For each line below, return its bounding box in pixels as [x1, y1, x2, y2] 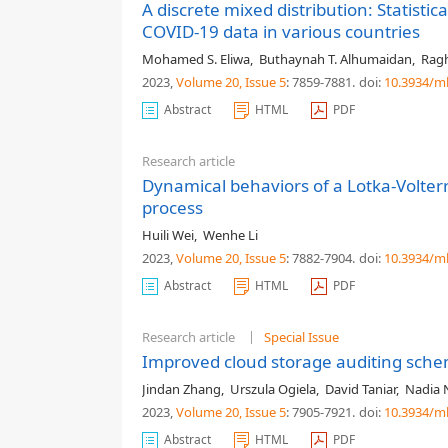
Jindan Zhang [142, 380, 221, 398]
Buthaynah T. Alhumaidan [259, 50, 412, 68]
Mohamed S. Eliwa [142, 50, 250, 68]
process [142, 196, 203, 219]
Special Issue [264, 328, 339, 346]
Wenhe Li [203, 226, 258, 244]
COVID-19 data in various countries [142, 20, 420, 43]
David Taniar [325, 380, 396, 398]
